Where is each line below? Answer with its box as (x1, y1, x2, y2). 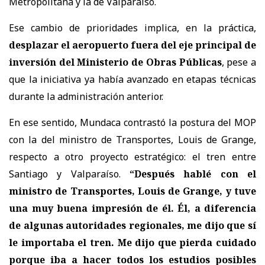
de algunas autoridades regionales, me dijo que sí (9, 218, 256, 232)
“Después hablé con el (130, 167, 256, 180)
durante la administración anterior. (9, 89, 163, 103)
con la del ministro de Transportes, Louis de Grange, (9, 132, 256, 146)
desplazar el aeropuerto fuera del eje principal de (9, 38, 256, 51)
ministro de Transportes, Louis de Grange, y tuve (9, 184, 256, 198)
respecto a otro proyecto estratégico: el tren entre (9, 150, 256, 163)
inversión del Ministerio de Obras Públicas (9, 55, 222, 69)
